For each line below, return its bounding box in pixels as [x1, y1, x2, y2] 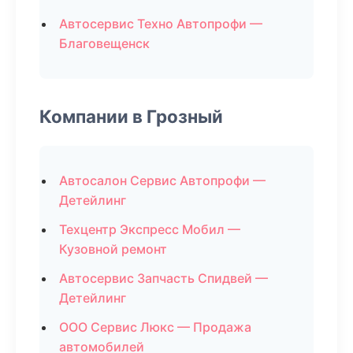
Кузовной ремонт [59, 241, 167, 257]
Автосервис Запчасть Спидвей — [59, 270, 268, 286]
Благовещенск [59, 35, 150, 51]
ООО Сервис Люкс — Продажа [59, 319, 251, 335]
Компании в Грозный [39, 106, 223, 127]
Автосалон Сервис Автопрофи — [59, 173, 266, 188]
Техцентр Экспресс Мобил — [59, 221, 240, 237]
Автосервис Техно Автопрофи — [59, 16, 262, 32]
